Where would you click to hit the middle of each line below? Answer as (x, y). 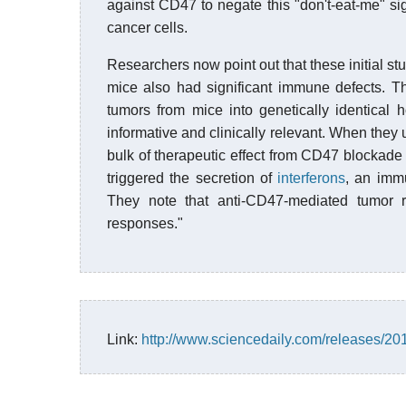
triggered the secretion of (193, 178)
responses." (145, 223)
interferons (312, 178)
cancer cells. (147, 28)
